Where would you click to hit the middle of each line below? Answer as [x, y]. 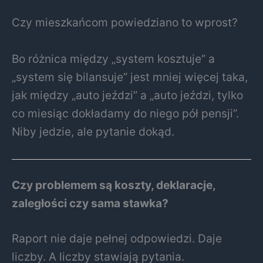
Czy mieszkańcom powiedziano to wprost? [125, 23]
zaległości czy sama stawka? [90, 203]
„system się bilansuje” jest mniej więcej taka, [130, 77]
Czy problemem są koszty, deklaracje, [114, 185]
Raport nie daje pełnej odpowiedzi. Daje [117, 239]
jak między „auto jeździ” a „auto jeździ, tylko [127, 95]
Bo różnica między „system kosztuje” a [113, 59]
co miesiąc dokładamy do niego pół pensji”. [125, 114]
